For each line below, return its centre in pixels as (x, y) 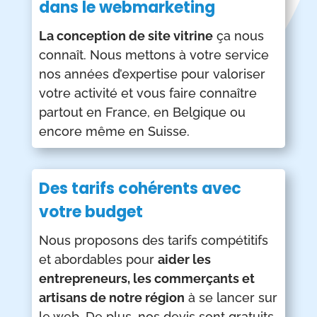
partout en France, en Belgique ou (142, 113)
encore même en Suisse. (114, 132)
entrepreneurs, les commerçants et (146, 279)
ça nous (238, 36)
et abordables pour (98, 260)
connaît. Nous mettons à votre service (154, 55)
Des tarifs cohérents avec (140, 189)
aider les (184, 260)
